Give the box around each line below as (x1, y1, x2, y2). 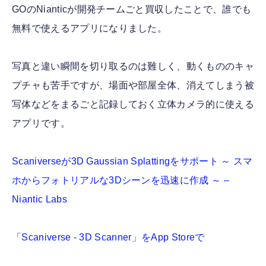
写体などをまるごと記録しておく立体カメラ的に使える (12, 99, 254, 109)
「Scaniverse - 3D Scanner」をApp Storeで (12, 232, 205, 242)
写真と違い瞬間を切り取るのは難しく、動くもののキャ (12, 61, 254, 71)
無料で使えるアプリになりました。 (12, 23, 167, 33)
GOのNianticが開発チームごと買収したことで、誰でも (12, 4, 252, 14)
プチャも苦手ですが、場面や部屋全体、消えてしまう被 (12, 80, 255, 90)
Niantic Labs (12, 194, 67, 204)
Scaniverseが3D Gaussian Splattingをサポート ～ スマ (12, 156, 253, 166)
